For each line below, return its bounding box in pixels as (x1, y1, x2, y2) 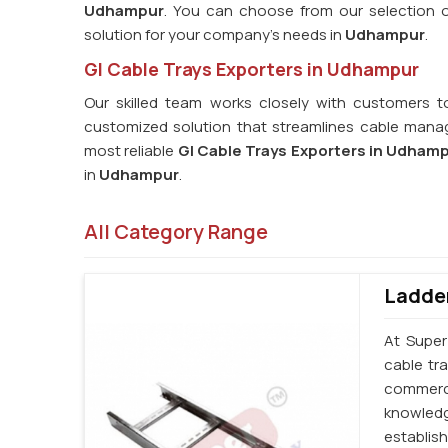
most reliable (84, 140, 178, 161)
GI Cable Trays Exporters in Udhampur (84, 57, 419, 81)
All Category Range (84, 218, 268, 245)
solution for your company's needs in (84, 24, 342, 45)
